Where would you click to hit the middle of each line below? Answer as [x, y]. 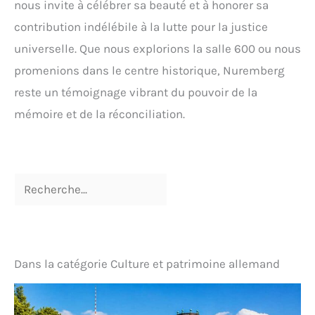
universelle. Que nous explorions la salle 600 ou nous [157, 48]
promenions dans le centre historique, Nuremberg [149, 70]
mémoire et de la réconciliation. [99, 114]
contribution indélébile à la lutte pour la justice [141, 26]
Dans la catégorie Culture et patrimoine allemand [147, 263]
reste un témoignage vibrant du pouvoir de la [136, 92]
